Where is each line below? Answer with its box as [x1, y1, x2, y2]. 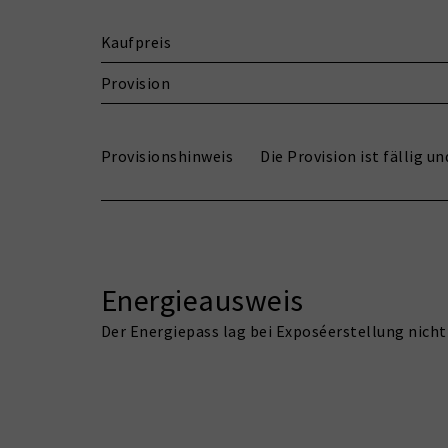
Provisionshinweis [100, 145, 234, 166]
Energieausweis [100, 280, 304, 319]
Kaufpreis [100, 31, 172, 52]
